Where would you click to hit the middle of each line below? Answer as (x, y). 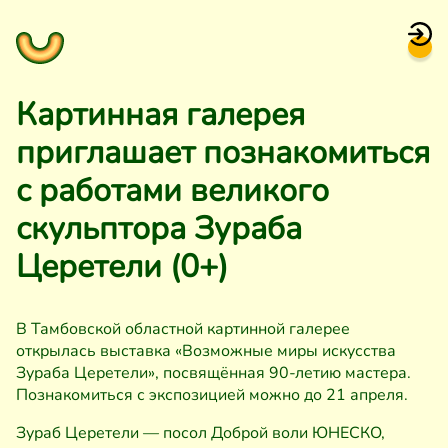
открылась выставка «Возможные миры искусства (206, 351)
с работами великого (172, 190)
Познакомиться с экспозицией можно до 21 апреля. (212, 395)
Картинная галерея (160, 114)
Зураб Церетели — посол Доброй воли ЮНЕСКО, (200, 433)
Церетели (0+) (122, 266)
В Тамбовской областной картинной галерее (183, 329)
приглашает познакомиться (223, 152)
